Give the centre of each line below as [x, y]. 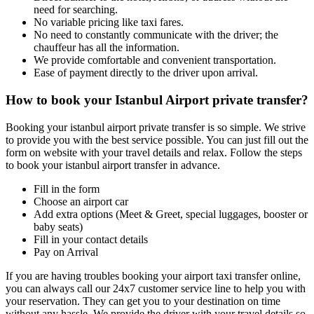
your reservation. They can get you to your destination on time [143, 301]
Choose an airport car [81, 201]
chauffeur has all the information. [107, 48]
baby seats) [58, 226]
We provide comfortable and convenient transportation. [155, 60]
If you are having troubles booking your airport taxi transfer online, [153, 275]
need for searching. [76, 10]
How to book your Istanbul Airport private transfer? [157, 100]
